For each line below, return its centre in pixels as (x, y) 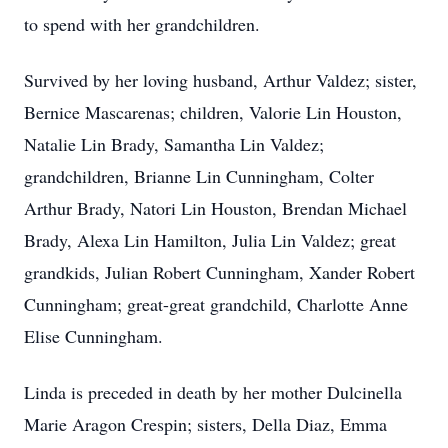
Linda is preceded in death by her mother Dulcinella (213, 392)
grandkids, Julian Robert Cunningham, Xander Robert (219, 272)
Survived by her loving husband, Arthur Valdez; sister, (220, 80)
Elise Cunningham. (93, 336)
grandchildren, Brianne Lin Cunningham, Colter (199, 176)
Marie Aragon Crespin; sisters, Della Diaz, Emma (205, 424)
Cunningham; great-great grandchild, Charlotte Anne (216, 304)
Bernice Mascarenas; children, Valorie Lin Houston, (213, 112)
